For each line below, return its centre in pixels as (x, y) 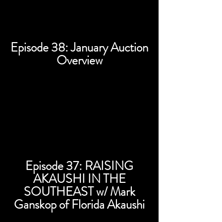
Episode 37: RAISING (79, 166)
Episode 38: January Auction (79, 48)
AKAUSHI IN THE (79, 179)
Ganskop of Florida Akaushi (79, 205)
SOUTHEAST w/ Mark (79, 192)
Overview (79, 60)
